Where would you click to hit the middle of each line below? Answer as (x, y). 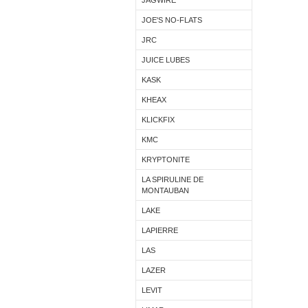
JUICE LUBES (166, 60)
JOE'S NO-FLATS (172, 20)
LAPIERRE (160, 230)
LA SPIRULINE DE (173, 179)
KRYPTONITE (166, 159)
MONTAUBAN (165, 190)
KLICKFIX (158, 120)
